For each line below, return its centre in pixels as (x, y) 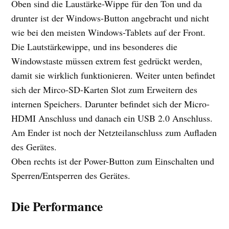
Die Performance (57, 206)
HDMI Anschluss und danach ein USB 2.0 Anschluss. (112, 118)
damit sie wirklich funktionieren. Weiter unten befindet (113, 75)
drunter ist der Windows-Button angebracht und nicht (110, 18)
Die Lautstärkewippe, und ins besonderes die (95, 47)
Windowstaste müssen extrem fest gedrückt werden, (107, 61)
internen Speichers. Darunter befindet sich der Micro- (111, 104)
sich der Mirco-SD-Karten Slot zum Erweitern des (105, 89)
